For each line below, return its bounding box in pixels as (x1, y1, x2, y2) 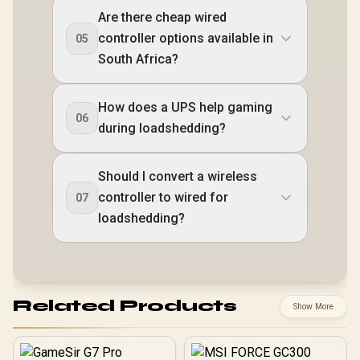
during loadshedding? (98, 120, 226, 136)
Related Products (13, 296, 236, 317)
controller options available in (98, 30, 273, 46)
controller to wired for (98, 189, 228, 205)
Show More (293, 301, 333, 312)
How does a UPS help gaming (98, 99, 272, 115)
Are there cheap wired (98, 9, 227, 25)
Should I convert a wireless (98, 168, 257, 184)
